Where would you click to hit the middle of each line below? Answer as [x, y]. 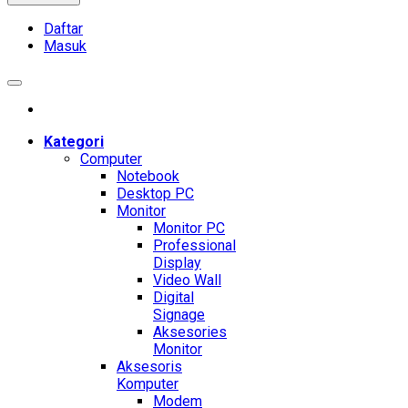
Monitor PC [189, 229]
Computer [111, 159]
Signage [179, 315]
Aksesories [190, 332]
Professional [194, 246]
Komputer [148, 384]
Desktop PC [155, 194]
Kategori [74, 142]
